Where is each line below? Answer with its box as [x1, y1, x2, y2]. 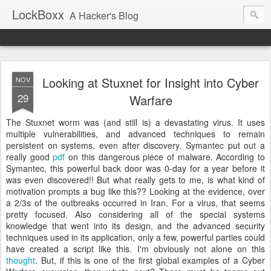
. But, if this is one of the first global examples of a [35, 254, 242, 266]
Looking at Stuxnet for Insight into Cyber [42, 74, 259, 91]
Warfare [129, 91, 172, 109]
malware [177, 151, 211, 163]
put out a [224, 139, 265, 151]
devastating [164, 116, 209, 128]
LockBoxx [12, 5, 64, 23]
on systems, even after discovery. [44, 139, 186, 151]
